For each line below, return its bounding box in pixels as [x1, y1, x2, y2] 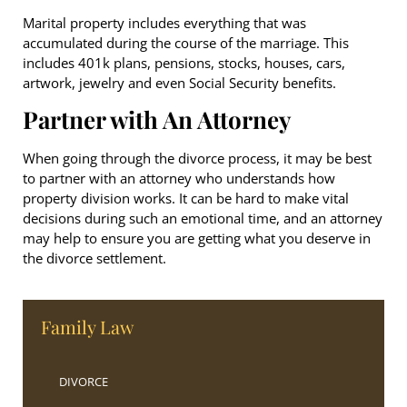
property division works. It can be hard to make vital [23, 189, 349, 208]
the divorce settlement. [23, 249, 166, 268]
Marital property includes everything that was [23, 13, 306, 32]
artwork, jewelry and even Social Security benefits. [23, 73, 336, 92]
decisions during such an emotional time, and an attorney [23, 209, 382, 228]
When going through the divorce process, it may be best [23, 149, 372, 168]
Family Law [41, 313, 134, 339]
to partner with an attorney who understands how [23, 169, 335, 188]
